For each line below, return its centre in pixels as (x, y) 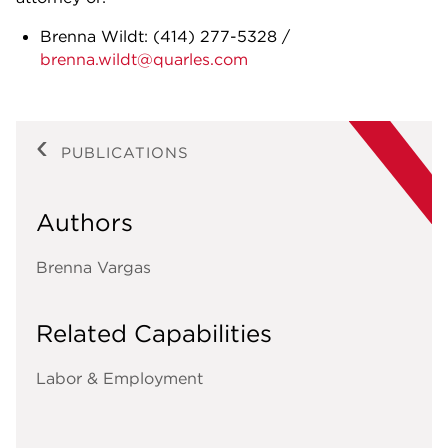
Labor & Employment (119, 378)
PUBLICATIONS (125, 153)
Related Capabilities (154, 333)
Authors (84, 222)
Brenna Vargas (93, 267)
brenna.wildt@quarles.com (144, 59)
